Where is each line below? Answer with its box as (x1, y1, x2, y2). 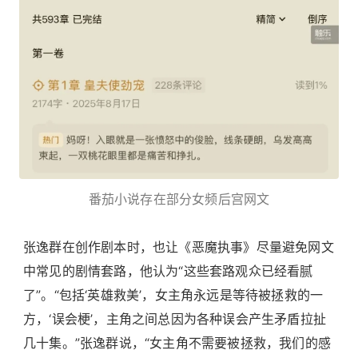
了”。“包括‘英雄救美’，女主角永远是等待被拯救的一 (23, 287, 324, 304)
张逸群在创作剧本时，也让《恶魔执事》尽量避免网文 (23, 239, 334, 256)
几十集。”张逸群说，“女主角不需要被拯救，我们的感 (23, 335, 331, 352)
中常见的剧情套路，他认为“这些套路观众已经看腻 (23, 263, 313, 280)
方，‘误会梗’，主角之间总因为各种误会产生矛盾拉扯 (23, 311, 326, 328)
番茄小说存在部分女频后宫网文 (88, 191, 270, 208)
